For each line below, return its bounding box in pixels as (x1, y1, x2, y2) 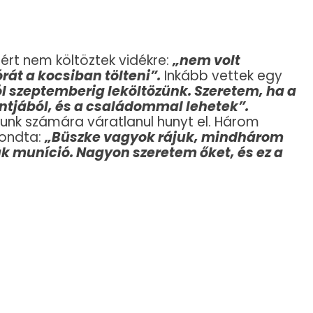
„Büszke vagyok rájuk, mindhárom (45, 127, 284, 147)
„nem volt (173, 50, 240, 70)
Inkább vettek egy (161, 66, 282, 85)
